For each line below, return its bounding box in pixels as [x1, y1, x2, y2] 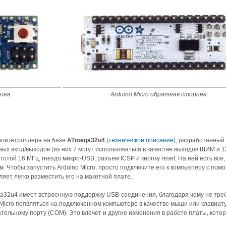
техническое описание [108, 136, 174, 144]
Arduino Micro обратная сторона [110, 90, 207, 98]
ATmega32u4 [67, 136, 105, 144]
